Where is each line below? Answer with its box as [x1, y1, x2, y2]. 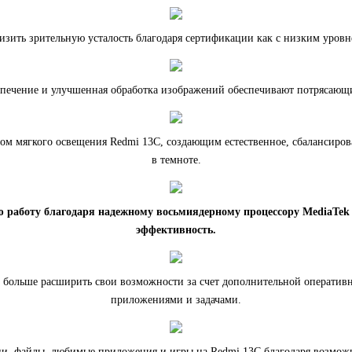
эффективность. [136, 224, 216, 236]
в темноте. [151, 154, 201, 167]
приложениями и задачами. [111, 294, 241, 306]
